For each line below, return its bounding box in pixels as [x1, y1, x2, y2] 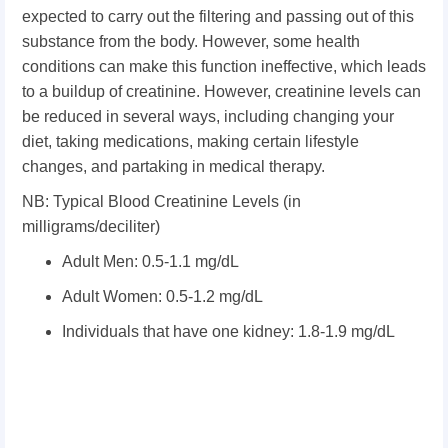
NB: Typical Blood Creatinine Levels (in [22, 193, 301, 210]
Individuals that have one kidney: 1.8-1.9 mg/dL [62, 323, 395, 340]
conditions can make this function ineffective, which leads [22, 58, 426, 75]
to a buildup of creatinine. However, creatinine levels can [22, 83, 421, 100]
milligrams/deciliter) [22, 218, 160, 235]
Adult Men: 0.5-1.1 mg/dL [62, 253, 239, 270]
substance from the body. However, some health [22, 33, 360, 50]
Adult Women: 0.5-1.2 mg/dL [62, 288, 263, 305]
